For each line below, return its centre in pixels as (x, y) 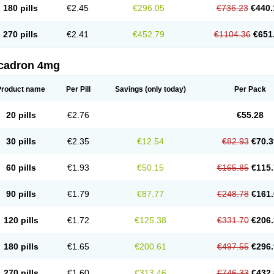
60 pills (21, 168)
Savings (129, 89)
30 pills (21, 141)
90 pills (21, 194)
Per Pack (250, 89)
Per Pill (78, 89)
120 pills (21, 220)
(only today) (165, 89)
